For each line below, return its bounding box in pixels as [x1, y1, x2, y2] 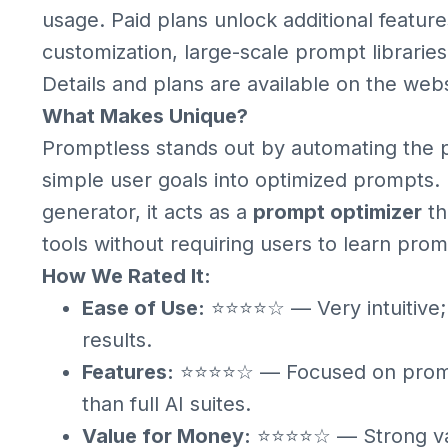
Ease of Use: [82, 296, 205, 320]
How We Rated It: [42, 264, 211, 288]
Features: [82, 360, 174, 384]
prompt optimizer [253, 200, 422, 224]
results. [82, 328, 152, 352]
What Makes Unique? [42, 104, 248, 128]
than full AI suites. [82, 392, 251, 416]
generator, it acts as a [42, 200, 253, 224]
